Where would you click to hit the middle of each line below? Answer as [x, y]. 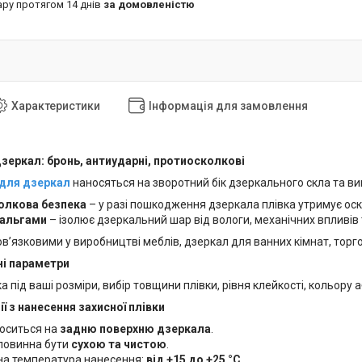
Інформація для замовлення [228, 105]
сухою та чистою [119, 345]
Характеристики [56, 105]
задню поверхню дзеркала [135, 329]
